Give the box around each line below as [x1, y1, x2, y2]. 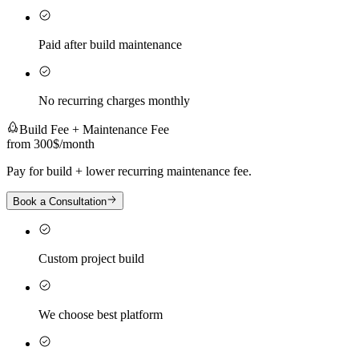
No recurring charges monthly [38, 94, 190, 108]
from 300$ [6, 137, 59, 151]
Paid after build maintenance [38, 38, 182, 52]
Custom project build [38, 251, 144, 265]
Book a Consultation [13, 195, 107, 208]
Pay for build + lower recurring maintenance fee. [6, 164, 252, 179]
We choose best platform [38, 307, 163, 321]
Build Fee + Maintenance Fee [19, 123, 169, 137]
